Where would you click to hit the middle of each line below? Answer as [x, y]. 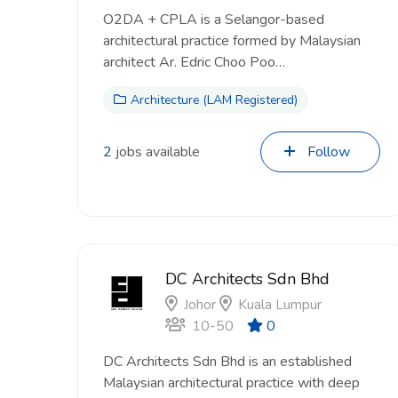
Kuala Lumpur [280, 305]
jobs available [156, 152]
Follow [329, 152]
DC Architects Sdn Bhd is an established [227, 362]
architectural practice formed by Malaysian [232, 41]
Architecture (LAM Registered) [214, 100]
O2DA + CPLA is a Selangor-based [214, 20]
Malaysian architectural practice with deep [231, 383]
